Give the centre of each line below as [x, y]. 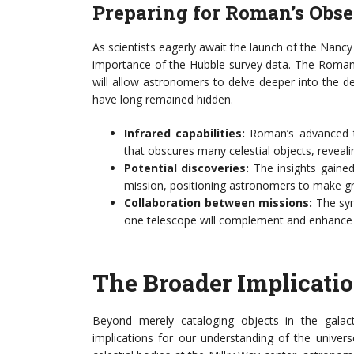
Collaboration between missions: [218, 203]
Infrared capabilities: [185, 133]
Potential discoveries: [187, 168]
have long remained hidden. [163, 99]
